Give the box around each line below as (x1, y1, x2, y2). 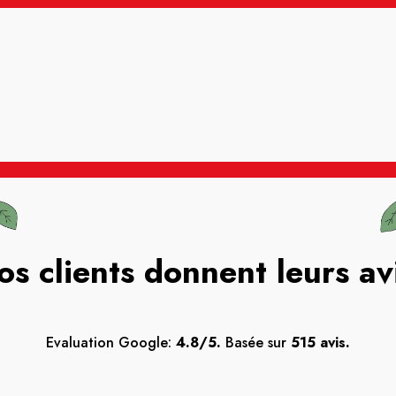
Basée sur (221, 331, 291, 353)
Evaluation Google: (46, 331, 176, 353)
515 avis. (291, 331, 350, 353)
